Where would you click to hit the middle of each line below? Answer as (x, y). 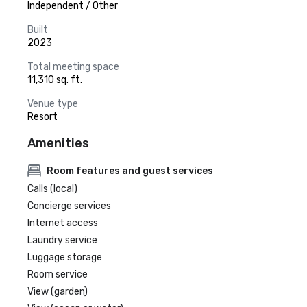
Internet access (63, 223)
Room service (58, 274)
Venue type (53, 104)
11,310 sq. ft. (55, 80)
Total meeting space (73, 67)
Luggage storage (65, 257)
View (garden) (58, 292)
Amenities (58, 143)
